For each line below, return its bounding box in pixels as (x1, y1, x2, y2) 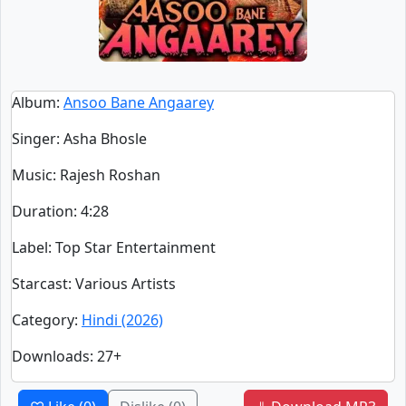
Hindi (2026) (82, 310, 163, 330)
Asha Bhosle (63, 129, 147, 149)
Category (12, 310, 74, 330)
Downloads (12, 346, 90, 366)
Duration (12, 201, 73, 221)
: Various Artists (68, 274, 176, 294)
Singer (12, 129, 56, 149)
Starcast (12, 274, 68, 294)
